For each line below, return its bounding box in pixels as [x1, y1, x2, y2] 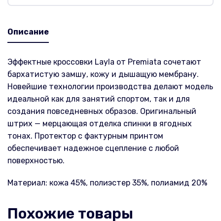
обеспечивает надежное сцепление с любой [7, 144, 179, 153]
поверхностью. [7, 156, 65, 166]
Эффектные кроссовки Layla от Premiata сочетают [7, 57, 201, 67]
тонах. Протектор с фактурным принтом [7, 131, 163, 141]
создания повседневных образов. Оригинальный [7, 107, 196, 116]
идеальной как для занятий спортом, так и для [7, 94, 190, 104]
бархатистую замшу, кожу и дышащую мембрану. [7, 70, 199, 79]
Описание [7, 27, 49, 37]
